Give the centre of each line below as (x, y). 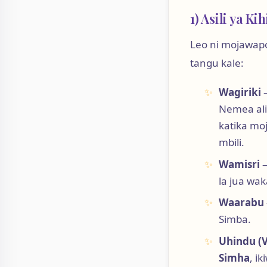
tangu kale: (217, 63)
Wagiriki (240, 92)
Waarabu (241, 203)
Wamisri (239, 164)
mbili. (231, 142)
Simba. (235, 219)
